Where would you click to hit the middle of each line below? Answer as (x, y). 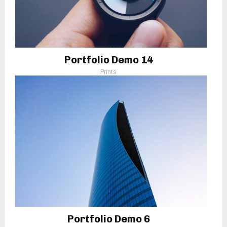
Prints (108, 72)
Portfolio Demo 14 (108, 60)
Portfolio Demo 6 (108, 219)
